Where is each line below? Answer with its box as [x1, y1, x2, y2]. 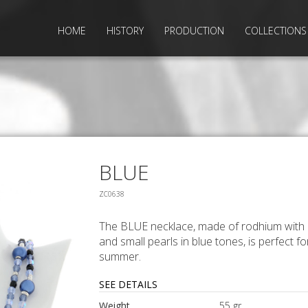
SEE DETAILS [99, 277, 157, 291]
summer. [99, 248, 141, 264]
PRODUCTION [164, 24, 224, 37]
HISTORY [107, 24, 144, 37]
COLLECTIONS [245, 24, 307, 37]
